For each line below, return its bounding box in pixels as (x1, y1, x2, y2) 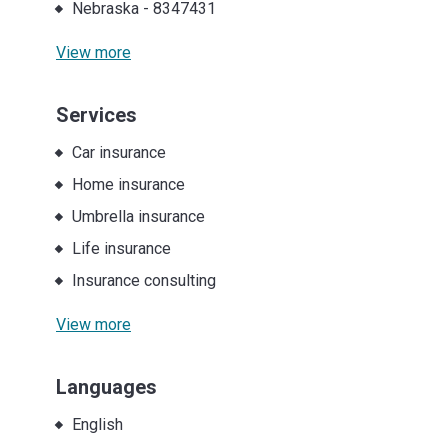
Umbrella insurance (71, 206, 205, 226)
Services (56, 102, 137, 127)
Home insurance (71, 174, 185, 194)
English (71, 414, 123, 434)
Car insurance (71, 142, 166, 162)
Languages (56, 374, 157, 399)
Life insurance (71, 238, 171, 258)
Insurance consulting (71, 270, 216, 290)
